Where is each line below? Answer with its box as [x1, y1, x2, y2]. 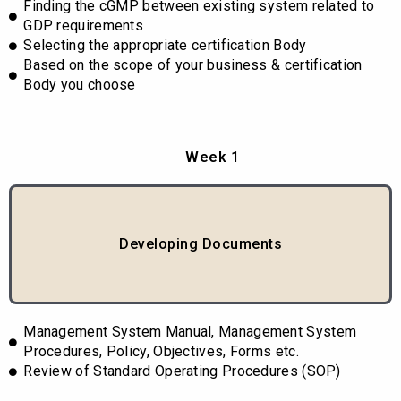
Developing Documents [119, 235, 282, 253]
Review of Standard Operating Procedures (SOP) [23, 363, 341, 380]
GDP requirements [23, 17, 144, 35]
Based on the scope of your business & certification [23, 56, 363, 74]
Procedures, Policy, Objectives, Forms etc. [23, 343, 299, 361]
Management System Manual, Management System [23, 323, 357, 341]
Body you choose [23, 76, 136, 94]
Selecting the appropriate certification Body [23, 37, 307, 55]
